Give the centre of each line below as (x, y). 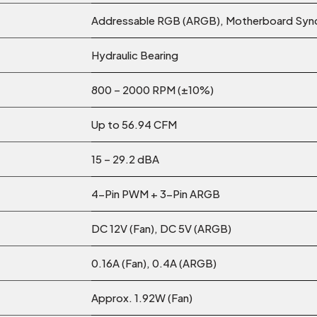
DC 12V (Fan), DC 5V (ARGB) (161, 229)
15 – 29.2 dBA (125, 159)
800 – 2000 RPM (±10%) (152, 90)
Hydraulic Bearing (135, 55)
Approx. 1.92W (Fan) (142, 298)
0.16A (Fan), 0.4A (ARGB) (154, 263)
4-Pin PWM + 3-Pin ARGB (156, 194)
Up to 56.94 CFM (134, 125)
